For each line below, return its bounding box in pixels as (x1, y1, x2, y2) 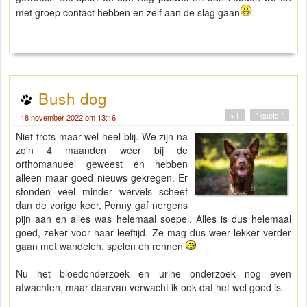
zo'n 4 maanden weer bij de (16, 143, 188, 158)
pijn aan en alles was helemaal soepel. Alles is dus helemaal (16, 212, 291, 226)
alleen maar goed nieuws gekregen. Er (16, 171, 188, 185)
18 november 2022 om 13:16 (21, 112, 116, 123)
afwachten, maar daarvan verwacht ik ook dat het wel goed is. (16, 280, 284, 295)
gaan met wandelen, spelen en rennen (16, 239, 186, 254)
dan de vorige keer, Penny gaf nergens (16, 198, 188, 212)
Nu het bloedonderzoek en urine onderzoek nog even (16, 267, 291, 281)
